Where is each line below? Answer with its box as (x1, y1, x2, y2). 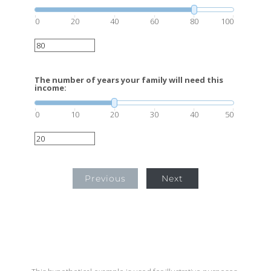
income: (34, 82, 67, 93)
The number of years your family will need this (34, 74, 223, 85)
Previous (85, 173, 126, 184)
